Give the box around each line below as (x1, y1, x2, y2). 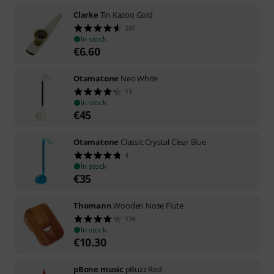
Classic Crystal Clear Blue (120, 136, 206, 147)
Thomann (73, 200, 112, 211)
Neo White (120, 73, 158, 84)
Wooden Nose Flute (113, 200, 184, 211)
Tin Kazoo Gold (100, 9, 153, 20)
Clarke (73, 9, 98, 20)
